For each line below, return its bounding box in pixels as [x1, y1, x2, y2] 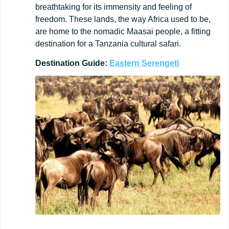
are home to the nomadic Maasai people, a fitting [35, 27, 211, 36]
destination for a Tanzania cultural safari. [35, 39, 181, 49]
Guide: [82, 59, 107, 68]
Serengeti [142, 59, 179, 68]
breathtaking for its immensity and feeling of [35, 3, 192, 12]
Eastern [109, 59, 140, 68]
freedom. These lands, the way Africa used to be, [35, 15, 211, 24]
